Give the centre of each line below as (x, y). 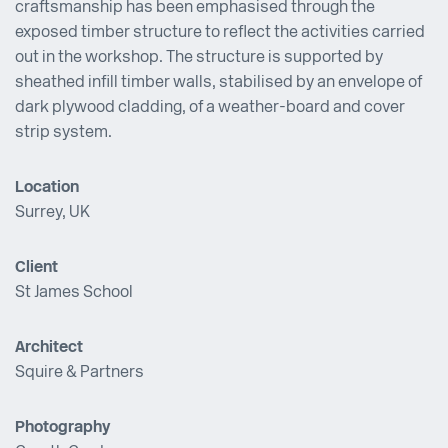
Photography (62, 428)
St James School (74, 293)
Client (36, 268)
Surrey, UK (52, 213)
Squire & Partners (79, 373)
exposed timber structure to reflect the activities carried (220, 33)
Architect (49, 348)
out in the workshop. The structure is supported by (199, 58)
